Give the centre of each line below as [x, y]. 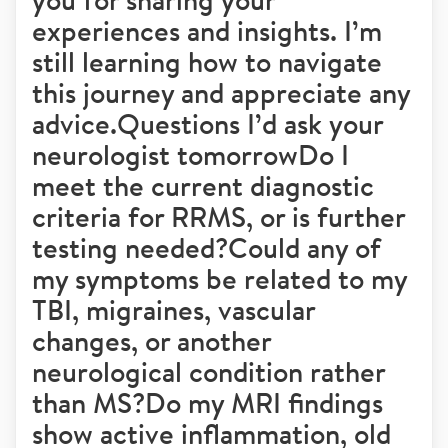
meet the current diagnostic [203, 185]
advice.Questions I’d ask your [207, 123]
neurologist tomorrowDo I [190, 154]
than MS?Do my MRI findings [207, 402]
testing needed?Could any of [206, 247]
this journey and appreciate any [221, 92]
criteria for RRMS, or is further [218, 216]
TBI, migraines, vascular [173, 309]
